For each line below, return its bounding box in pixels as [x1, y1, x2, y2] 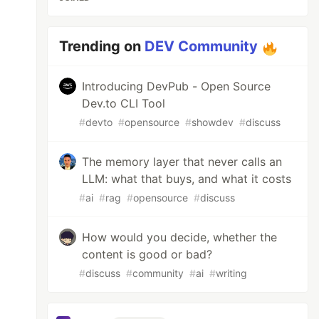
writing [216, 267, 248, 279]
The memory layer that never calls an [82, 155, 283, 169]
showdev [192, 116, 234, 128]
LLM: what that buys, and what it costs [82, 172, 292, 186]
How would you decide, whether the [82, 230, 278, 244]
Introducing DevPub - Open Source [82, 79, 271, 93]
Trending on [59, 38, 145, 55]
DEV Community [145, 38, 258, 55]
